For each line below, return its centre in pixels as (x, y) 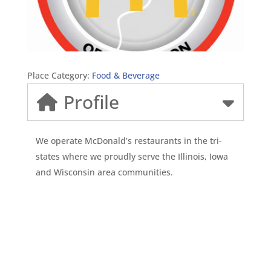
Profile (91, 102)
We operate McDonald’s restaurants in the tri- (129, 140)
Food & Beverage (126, 75)
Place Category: (59, 75)
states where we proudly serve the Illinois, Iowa (132, 156)
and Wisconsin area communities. (104, 172)
